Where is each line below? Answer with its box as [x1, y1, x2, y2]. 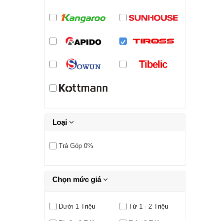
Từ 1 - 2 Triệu [128, 202, 168, 210]
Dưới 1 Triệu [58, 202, 95, 210]
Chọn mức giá [52, 175, 103, 184]
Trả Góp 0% [58, 142, 93, 149]
